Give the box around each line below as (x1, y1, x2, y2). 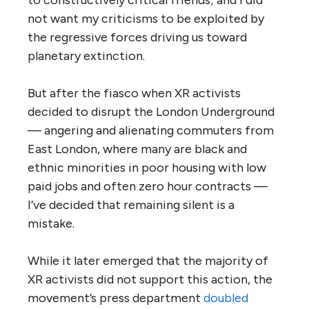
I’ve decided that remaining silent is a (28, 197, 235, 213)
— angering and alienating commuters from (28, 123, 274, 139)
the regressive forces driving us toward (28, 30, 247, 46)
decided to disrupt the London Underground (28, 104, 275, 120)
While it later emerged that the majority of (28, 253, 268, 269)
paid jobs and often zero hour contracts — (28, 179, 268, 195)
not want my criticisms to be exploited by (28, 11, 264, 27)
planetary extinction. (28, 48, 145, 64)
